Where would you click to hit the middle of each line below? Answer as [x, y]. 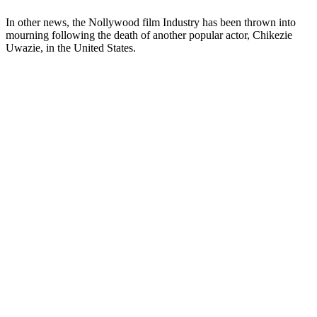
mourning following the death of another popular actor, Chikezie [149, 35]
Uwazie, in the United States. [71, 47]
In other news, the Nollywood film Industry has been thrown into [151, 22]
